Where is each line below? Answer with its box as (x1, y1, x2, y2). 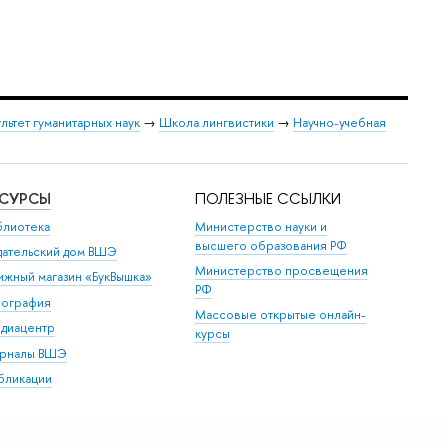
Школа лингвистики (159, 113, 274, 131)
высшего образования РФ (195, 236, 348, 254)
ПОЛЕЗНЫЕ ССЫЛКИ (195, 188, 342, 210)
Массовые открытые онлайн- (195, 306, 367, 324)
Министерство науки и (195, 217, 328, 235)
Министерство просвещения (195, 262, 369, 279)
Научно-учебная (293, 113, 386, 131)
